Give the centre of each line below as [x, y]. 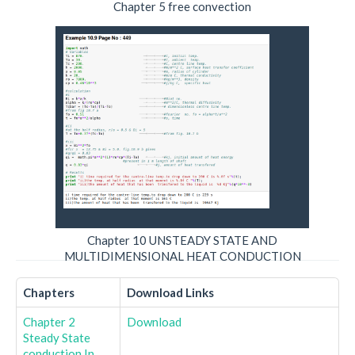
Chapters [49, 292]
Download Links [170, 292]
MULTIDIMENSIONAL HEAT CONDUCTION [182, 256]
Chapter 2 [49, 322]
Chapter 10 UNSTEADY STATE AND [182, 240]
